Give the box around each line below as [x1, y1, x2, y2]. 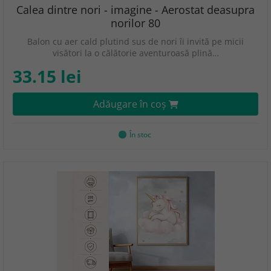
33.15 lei [13, 65, 82, 88]
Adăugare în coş [93, 97, 169, 111]
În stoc [129, 129, 151, 140]
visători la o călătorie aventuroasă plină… [52, 47, 219, 59]
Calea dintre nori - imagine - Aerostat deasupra [16, 2, 255, 17]
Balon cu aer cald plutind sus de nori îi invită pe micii [27, 36, 244, 47]
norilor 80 [111, 16, 160, 30]
